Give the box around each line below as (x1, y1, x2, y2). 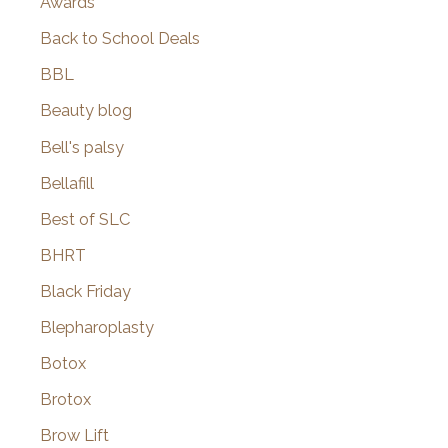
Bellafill (40, 173, 94, 193)
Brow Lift (40, 426, 109, 446)
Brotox (40, 390, 91, 410)
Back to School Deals (40, 29, 200, 49)
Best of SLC (40, 209, 130, 229)
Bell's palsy (40, 137, 124, 157)
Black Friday (40, 281, 131, 301)
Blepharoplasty (40, 317, 154, 337)
